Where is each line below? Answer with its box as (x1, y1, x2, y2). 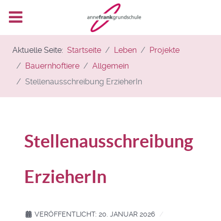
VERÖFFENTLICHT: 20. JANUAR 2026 (35, 210, 155, 218)
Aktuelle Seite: (12, 45, 67, 55)
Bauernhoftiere (25, 61, 79, 71)
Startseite (67, 45, 101, 55)
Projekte (149, 45, 180, 55)
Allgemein (92, 61, 129, 71)
